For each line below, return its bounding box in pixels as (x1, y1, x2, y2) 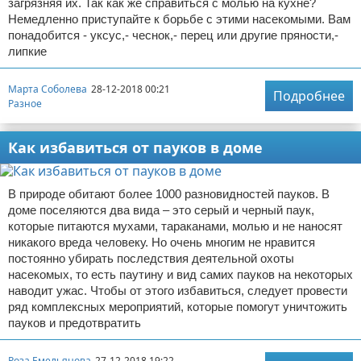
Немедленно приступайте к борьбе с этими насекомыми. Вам (8, 12, 351, 26)
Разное (8, 96, 42, 110)
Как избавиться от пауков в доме (8, 138, 263, 157)
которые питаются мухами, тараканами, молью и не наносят (8, 219, 342, 233)
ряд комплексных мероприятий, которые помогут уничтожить (8, 300, 347, 313)
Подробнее (273, 87, 345, 105)
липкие (8, 44, 47, 58)
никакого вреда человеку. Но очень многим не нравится (8, 235, 315, 249)
